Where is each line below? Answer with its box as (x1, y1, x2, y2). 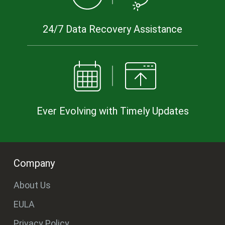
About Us (14, 180, 51, 191)
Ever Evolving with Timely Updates (36, 105, 189, 118)
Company (14, 157, 55, 170)
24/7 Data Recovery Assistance (43, 23, 182, 36)
